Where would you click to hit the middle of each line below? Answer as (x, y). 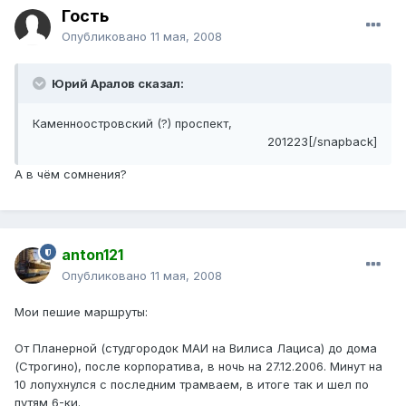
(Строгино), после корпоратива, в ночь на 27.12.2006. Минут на (198, 367)
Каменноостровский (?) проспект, (132, 124)
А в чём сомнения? (71, 174)
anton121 (92, 255)
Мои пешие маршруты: (81, 312)
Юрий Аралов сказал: (116, 84)
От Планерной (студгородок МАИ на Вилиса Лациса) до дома (196, 348)
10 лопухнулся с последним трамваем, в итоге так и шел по (192, 385)
